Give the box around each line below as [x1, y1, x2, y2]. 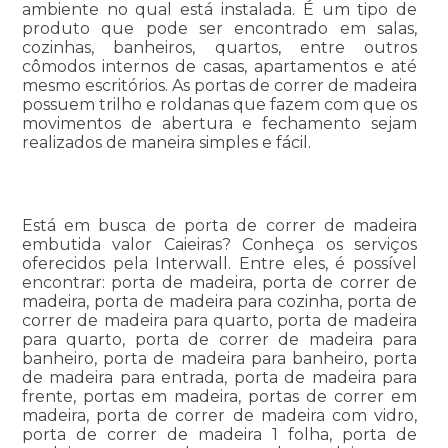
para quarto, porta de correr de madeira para [21, 330, 418, 350]
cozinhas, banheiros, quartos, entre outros [21, 38, 418, 58]
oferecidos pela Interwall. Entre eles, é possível [21, 254, 418, 274]
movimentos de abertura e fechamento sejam [21, 114, 418, 134]
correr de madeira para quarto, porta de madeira [21, 311, 418, 331]
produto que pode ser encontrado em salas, [21, 19, 418, 39]
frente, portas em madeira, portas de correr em [21, 387, 418, 407]
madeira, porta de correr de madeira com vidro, [21, 406, 418, 426]
